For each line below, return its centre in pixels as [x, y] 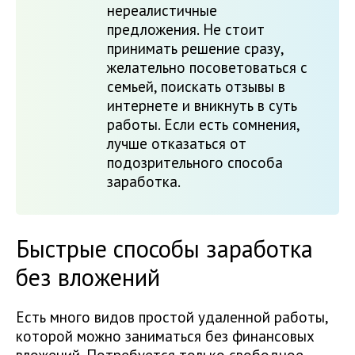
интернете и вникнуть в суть [202, 106]
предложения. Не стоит [186, 30]
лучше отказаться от [177, 144]
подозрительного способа [195, 163]
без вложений [88, 277]
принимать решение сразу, [195, 49]
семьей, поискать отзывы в [196, 87]
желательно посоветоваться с [207, 68]
